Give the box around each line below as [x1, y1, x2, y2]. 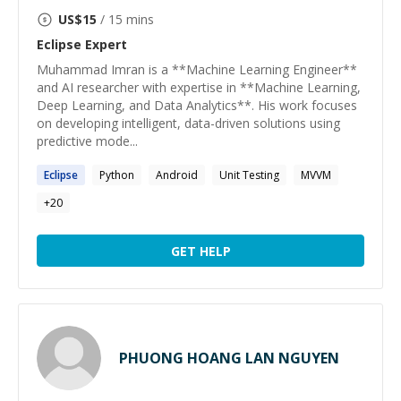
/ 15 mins [97, 11, 154, 28]
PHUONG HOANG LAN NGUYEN [119, 348, 339, 368]
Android [156, 167, 198, 183]
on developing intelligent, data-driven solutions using [37, 115, 340, 132]
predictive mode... [37, 132, 138, 149]
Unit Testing [219, 167, 279, 183]
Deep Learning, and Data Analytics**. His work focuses [37, 97, 357, 114]
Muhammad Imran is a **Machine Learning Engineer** [37, 61, 357, 78]
